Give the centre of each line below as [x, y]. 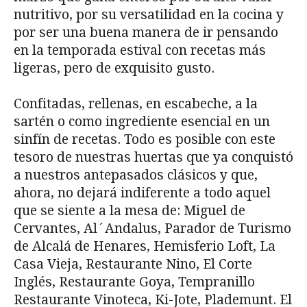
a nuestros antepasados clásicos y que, [136, 175]
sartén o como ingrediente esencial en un [142, 121]
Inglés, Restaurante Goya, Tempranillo [134, 282]
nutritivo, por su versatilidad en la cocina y [149, 14]
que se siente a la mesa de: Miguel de [130, 210]
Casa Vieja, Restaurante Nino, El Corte [133, 264]
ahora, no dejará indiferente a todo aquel [142, 193]
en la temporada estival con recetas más [140, 50]
